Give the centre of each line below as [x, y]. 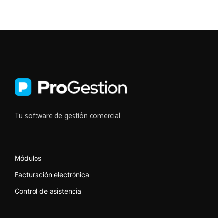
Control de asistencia [48, 191]
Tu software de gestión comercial [67, 116]
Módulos [28, 158]
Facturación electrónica [52, 174]
